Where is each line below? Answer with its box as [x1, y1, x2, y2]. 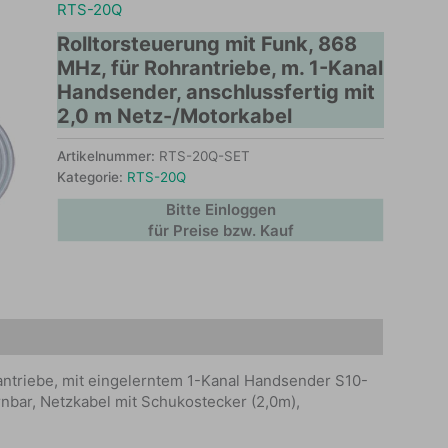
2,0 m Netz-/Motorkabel [57, 104, 293, 129]
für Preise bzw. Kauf [147, 220, 294, 240]
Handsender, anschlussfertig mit [57, 80, 376, 105]
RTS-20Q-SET [159, 148, 251, 165]
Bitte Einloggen [165, 199, 276, 219]
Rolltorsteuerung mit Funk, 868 [57, 32, 358, 57]
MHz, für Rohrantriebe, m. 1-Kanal [57, 56, 384, 81]
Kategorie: [57, 169, 128, 186]
